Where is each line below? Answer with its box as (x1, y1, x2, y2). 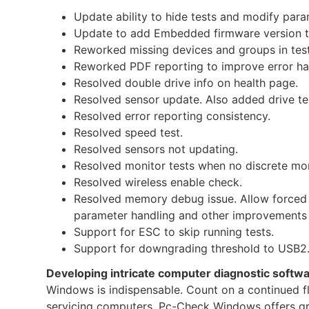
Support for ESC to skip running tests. (74, 224, 275, 239)
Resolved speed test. (74, 125, 183, 139)
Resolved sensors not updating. (74, 141, 239, 156)
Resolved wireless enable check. (74, 175, 243, 189)
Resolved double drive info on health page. (74, 75, 299, 90)
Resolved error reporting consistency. (74, 108, 271, 123)
